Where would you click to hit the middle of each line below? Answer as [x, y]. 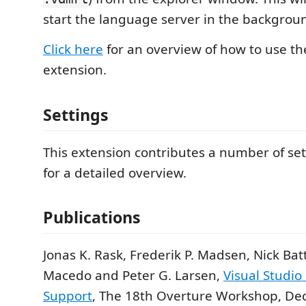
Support [68, 296]
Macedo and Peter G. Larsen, [133, 275]
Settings [76, 114]
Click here [73, 49]
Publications [92, 217]
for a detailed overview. [115, 172]
